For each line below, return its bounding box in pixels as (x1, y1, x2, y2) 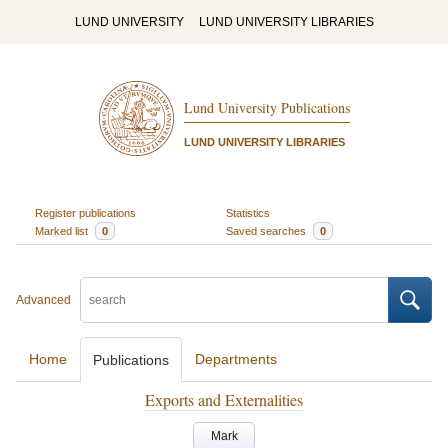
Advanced (16, 293, 71, 307)
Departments (195, 351, 277, 367)
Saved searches (226, 224, 309, 237)
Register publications (34, 206, 136, 219)
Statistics (226, 206, 270, 219)
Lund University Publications (183, 98, 350, 118)
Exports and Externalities (145, 389, 303, 410)
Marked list (34, 224, 91, 237)
